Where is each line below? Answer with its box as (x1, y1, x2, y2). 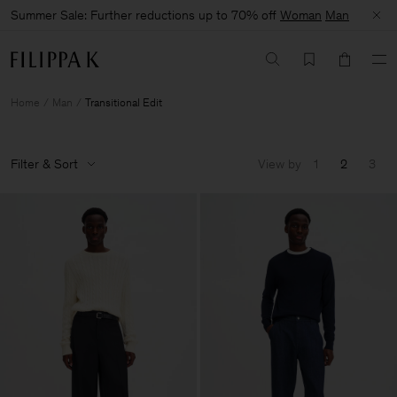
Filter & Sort (11, 156, 78, 172)
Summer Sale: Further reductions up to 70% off (11, 7, 280, 23)
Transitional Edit (85, 96, 162, 109)
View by (258, 156, 301, 172)
